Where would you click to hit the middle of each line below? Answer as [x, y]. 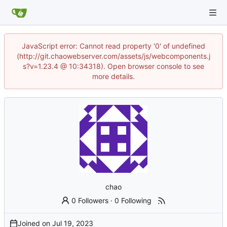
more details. [113, 76]
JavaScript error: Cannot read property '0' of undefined [113, 46]
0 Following [133, 200]
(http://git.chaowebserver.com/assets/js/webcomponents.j [113, 56]
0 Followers [90, 200]
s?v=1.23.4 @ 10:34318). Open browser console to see [113, 66]
